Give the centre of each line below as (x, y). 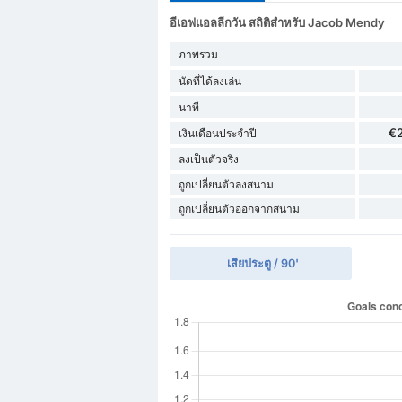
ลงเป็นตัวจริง (208, 160)
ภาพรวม (198, 55)
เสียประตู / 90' (262, 264)
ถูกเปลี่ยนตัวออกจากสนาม (239, 209)
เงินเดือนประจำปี (217, 134)
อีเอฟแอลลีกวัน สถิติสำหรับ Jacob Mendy (277, 23)
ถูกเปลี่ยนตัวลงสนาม (226, 185)
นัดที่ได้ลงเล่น (210, 82)
